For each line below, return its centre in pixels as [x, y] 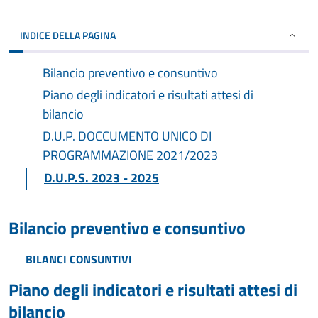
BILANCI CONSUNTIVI [79, 259]
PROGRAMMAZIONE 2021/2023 [130, 155]
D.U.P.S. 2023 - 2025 [102, 178]
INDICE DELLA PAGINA [68, 35]
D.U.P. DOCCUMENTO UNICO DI [127, 136]
